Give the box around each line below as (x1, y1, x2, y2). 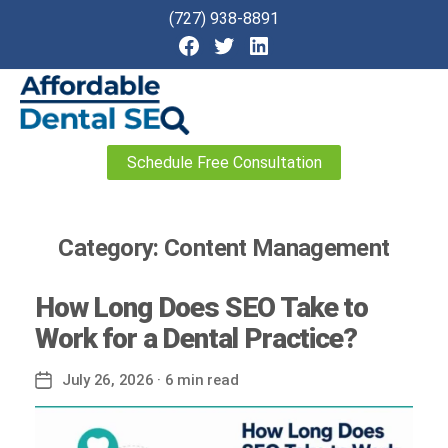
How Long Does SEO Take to (35, 291, 368, 325)
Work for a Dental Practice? (35, 322, 357, 356)
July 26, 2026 (62, 371, 154, 390)
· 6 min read (153, 371, 239, 390)
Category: (58, 234, 159, 263)
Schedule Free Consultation (126, 152, 322, 172)
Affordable (19, 133, 95, 153)
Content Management (164, 234, 390, 263)
